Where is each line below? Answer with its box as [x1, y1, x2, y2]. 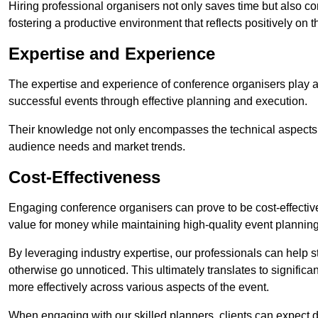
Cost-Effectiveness [9, 168, 160, 187]
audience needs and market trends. [9, 141, 185, 153]
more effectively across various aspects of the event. [9, 281, 269, 294]
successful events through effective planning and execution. [9, 95, 307, 108]
